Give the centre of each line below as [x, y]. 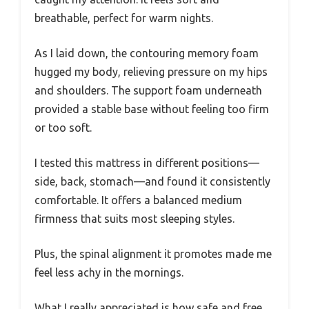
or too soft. [63, 128]
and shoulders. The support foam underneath [148, 91]
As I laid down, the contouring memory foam [147, 53]
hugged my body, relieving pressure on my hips [151, 72]
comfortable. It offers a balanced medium [138, 200]
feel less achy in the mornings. [109, 273]
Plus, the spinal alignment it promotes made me [153, 254]
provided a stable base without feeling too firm [152, 109]
